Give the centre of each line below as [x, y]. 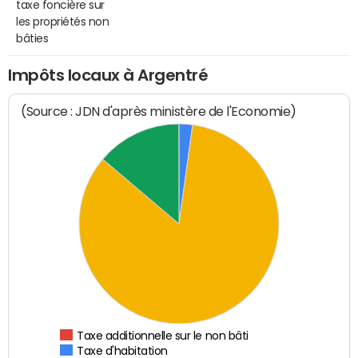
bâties [32, 38]
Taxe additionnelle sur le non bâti [163, 336]
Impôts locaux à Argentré [108, 75]
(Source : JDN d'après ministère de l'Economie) [159, 112]
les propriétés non [63, 21]
